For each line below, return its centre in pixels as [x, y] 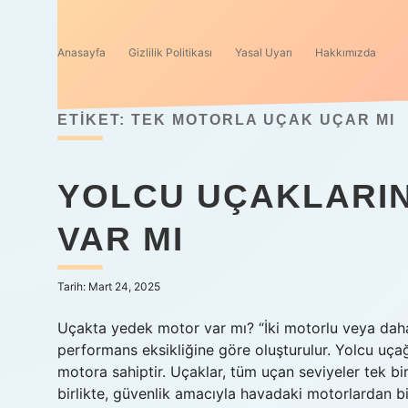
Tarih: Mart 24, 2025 [109, 286]
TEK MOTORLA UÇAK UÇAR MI [263, 120]
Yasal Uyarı [264, 52]
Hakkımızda [346, 52]
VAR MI [121, 239]
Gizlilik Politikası [170, 52]
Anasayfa [82, 52]
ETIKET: [94, 120]
